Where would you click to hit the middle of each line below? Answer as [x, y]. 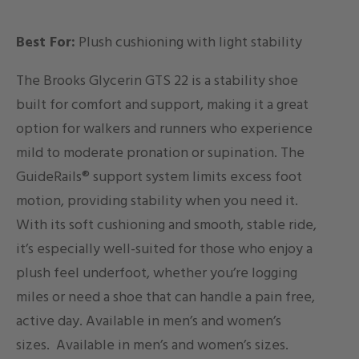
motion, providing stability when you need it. [157, 201]
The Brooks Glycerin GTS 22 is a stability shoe [157, 81]
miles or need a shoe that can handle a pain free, [165, 297]
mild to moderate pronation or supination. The [160, 153]
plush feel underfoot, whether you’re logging [157, 273]
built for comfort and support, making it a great [162, 105]
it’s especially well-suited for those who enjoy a [164, 249]
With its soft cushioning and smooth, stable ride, [166, 225]
